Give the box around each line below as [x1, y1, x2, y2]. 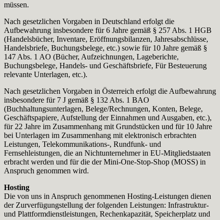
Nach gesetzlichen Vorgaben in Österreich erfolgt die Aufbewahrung [4, 86, 216, 95]
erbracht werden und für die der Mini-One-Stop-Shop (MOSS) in [4, 157, 206, 166]
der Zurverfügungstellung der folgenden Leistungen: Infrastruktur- [4, 200, 209, 209]
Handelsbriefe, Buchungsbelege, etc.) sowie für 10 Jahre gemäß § [4, 43, 207, 52]
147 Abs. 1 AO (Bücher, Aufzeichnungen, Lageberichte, [4, 52, 179, 61]
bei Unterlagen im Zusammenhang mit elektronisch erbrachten [4, 131, 196, 139]
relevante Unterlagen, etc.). [4, 70, 87, 79]
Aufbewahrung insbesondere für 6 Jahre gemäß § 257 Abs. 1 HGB [4, 26, 212, 34]
